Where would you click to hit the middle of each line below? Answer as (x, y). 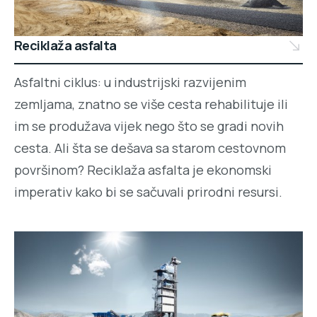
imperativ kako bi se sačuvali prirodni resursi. (148, 192)
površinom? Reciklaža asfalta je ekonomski (143, 170)
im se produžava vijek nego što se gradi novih (149, 126)
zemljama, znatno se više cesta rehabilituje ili (151, 104)
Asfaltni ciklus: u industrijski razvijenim (130, 82)
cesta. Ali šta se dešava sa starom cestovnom (150, 148)
